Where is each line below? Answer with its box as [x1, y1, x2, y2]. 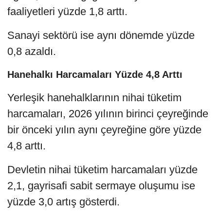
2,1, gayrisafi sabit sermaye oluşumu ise [7, 180, 195, 192]
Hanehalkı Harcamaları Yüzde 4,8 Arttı [7, 69, 182, 80]
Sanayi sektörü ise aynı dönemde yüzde [7, 29, 195, 42]
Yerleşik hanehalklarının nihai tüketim [7, 91, 182, 104]
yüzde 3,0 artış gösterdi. [7, 196, 120, 208]
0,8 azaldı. [7, 45, 56, 58]
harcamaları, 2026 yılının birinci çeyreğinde [7, 108, 208, 120]
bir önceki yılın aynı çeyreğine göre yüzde [7, 124, 201, 136]
